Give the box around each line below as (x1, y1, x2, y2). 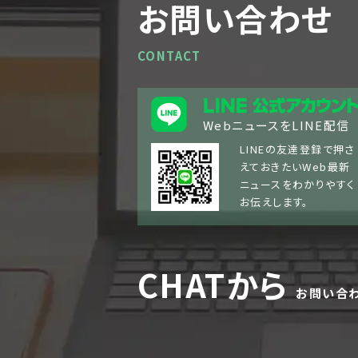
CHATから (137, 261, 288, 308)
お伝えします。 (240, 194, 309, 210)
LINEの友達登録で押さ (240, 141, 356, 157)
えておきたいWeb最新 (240, 159, 351, 175)
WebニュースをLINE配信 (203, 117, 350, 134)
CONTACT (137, 47, 201, 65)
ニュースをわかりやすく (240, 177, 356, 193)
